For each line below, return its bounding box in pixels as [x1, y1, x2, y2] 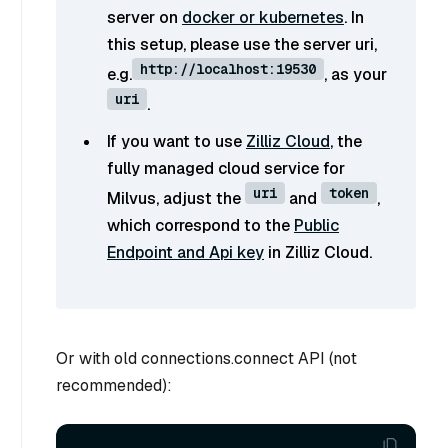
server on [107, 6, 182, 28]
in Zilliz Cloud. [264, 241, 372, 263]
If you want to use [107, 130, 246, 152]
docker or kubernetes [182, 6, 344, 28]
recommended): [56, 374, 172, 396]
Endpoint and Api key [107, 241, 264, 263]
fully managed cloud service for [107, 157, 345, 179]
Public [294, 214, 339, 236]
